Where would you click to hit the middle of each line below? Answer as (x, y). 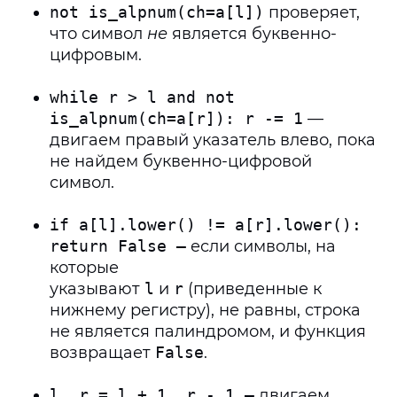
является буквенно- (252, 34)
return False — (118, 246)
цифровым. (96, 55)
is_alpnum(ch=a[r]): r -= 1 (176, 118)
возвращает (102, 353)
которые (84, 268)
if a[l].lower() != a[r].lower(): (206, 225)
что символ (98, 34)
